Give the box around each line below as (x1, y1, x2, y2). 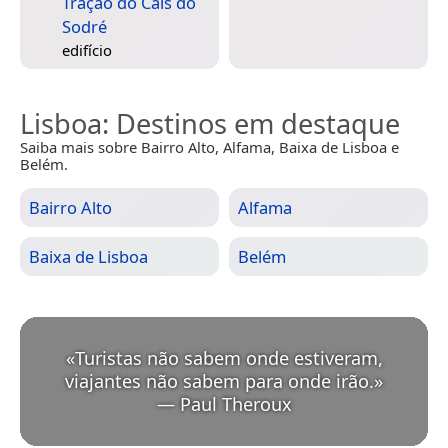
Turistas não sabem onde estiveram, (74, 346, 383, 371)
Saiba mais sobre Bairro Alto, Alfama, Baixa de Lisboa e (20, 137, 399, 158)
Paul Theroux (179, 392, 292, 417)
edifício (62, 40, 112, 61)
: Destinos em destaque (102, 105, 400, 143)
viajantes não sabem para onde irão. (65, 369, 374, 394)
